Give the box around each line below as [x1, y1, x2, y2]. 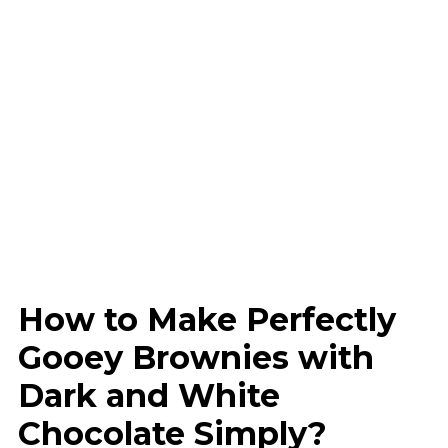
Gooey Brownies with [17, 337, 374, 377]
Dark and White [17, 375, 280, 415]
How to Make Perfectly [17, 299, 396, 339]
